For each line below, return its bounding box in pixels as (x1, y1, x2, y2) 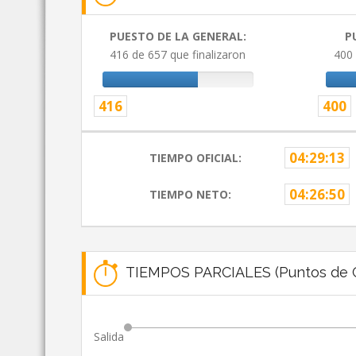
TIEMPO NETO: (149, 187, 232, 203)
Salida (94, 329, 124, 345)
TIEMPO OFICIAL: (149, 150, 242, 166)
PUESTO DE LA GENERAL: (109, 29, 246, 44)
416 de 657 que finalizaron (110, 47, 246, 63)
